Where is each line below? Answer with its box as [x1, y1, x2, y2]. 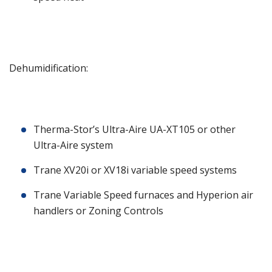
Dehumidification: [9, 61, 88, 75]
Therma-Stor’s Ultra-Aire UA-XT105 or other [33, 123, 236, 137]
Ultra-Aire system [33, 138, 113, 152]
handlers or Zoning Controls [33, 204, 163, 218]
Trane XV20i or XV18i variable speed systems [33, 163, 237, 177]
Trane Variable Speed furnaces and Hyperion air [33, 188, 253, 202]
